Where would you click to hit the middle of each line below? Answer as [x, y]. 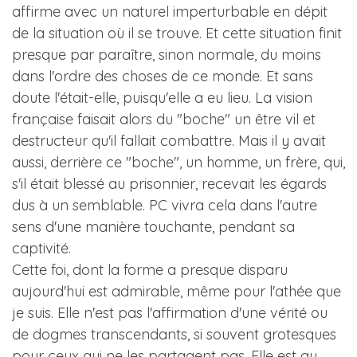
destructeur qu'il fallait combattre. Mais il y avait [169, 141]
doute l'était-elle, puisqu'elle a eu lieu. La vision [162, 98]
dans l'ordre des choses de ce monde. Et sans [163, 76]
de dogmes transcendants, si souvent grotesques [174, 334]
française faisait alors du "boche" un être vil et [164, 119]
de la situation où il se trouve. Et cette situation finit [177, 33]
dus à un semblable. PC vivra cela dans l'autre [165, 205]
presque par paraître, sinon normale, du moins [167, 55]
